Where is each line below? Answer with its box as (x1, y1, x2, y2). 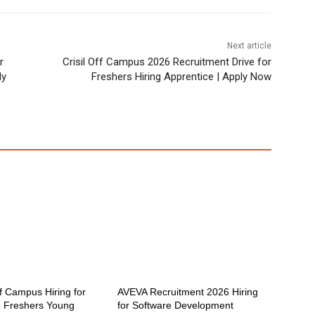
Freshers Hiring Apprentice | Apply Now (91, 70, 271, 84)
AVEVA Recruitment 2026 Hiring (117, 286, 259, 298)
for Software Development (117, 300, 234, 311)
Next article (226, 41, 271, 51)
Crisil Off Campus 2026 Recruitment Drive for (62, 56, 271, 69)
